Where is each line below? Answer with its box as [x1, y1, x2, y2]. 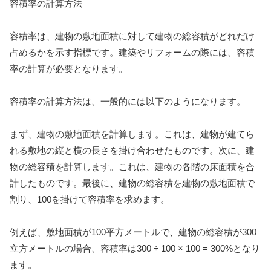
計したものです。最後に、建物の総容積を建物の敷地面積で [10, 178, 255, 189]
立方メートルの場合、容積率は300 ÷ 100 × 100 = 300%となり [10, 243, 260, 254]
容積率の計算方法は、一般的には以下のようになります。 [10, 96, 246, 107]
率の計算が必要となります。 [10, 64, 128, 74]
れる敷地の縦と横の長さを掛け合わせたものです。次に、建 [10, 145, 255, 156]
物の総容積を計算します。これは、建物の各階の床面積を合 [10, 162, 255, 172]
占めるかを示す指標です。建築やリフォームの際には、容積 [10, 47, 255, 58]
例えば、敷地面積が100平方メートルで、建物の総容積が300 [10, 227, 256, 238]
